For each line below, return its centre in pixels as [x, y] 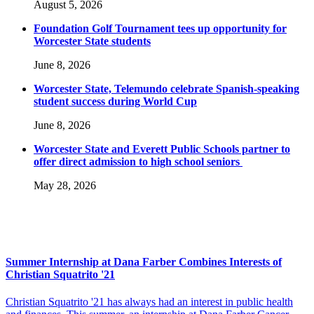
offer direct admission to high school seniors [138, 162]
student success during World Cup [115, 102]
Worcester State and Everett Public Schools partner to [162, 149]
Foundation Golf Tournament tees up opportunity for [160, 29]
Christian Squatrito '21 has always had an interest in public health [149, 301]
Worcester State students [92, 41]
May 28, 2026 [65, 186]
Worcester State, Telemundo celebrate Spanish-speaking [166, 89]
